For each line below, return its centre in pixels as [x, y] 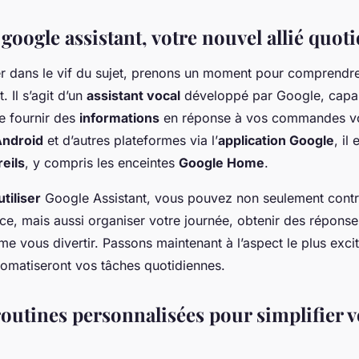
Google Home [222, 163]
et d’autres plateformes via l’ [131, 141]
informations [119, 118]
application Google [276, 141]
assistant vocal [133, 96]
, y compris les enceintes [102, 163]
